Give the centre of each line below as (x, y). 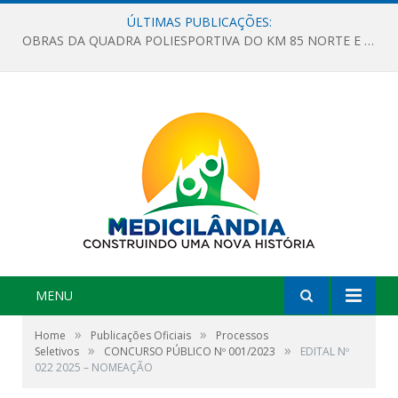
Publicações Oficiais (141, 335)
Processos (242, 335)
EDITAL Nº (325, 351)
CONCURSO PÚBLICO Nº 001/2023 (190, 351)
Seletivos (57, 351)
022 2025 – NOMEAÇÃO (94, 367)
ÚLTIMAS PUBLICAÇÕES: (199, 22)
